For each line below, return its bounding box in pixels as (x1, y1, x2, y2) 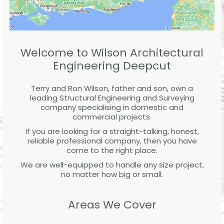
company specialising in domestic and (40, 101, 183, 112)
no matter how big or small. (61, 168, 163, 179)
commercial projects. (72, 111, 151, 122)
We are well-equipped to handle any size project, (20, 159, 204, 170)
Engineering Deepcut (53, 57, 171, 73)
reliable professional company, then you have (27, 135, 197, 146)
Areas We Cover (67, 196, 156, 212)
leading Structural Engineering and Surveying (29, 92, 194, 103)
